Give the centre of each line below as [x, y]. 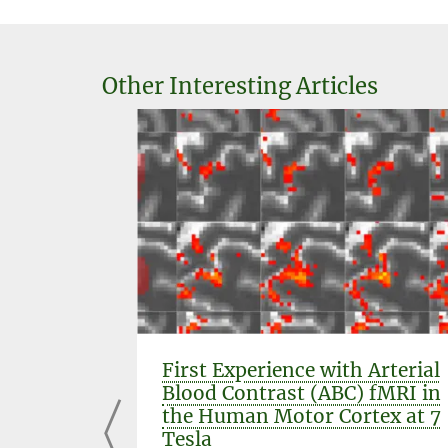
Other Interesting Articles [240, 86]
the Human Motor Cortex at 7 [301, 415]
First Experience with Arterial [301, 369]
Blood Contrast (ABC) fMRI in [301, 392]
